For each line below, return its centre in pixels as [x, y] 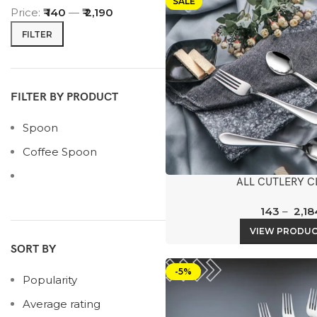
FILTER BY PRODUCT [64, 97]
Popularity [50, 280]
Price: [27, 12]
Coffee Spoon [60, 152]
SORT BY [33, 249]
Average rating [62, 304]
